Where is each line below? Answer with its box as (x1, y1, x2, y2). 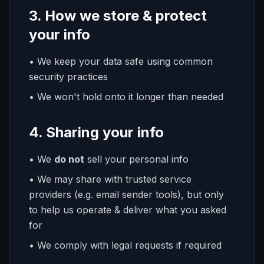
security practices (29, 71, 108, 82)
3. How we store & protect (29, 7, 207, 24)
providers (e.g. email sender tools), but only (29, 189, 224, 200)
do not (54, 153, 84, 165)
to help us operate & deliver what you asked (29, 204, 226, 216)
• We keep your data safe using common (29, 55, 213, 67)
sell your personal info (84, 153, 189, 165)
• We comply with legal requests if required (29, 239, 222, 251)
